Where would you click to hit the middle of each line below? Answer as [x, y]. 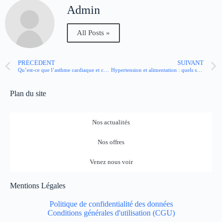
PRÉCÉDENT [36, 63]
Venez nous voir [111, 162]
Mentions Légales [38, 186]
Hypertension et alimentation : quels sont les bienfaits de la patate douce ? [199, 70]
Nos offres [111, 142]
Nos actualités [111, 122]
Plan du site [28, 93]
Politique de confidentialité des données [111, 204]
